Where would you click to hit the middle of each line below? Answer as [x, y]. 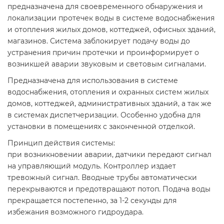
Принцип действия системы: [61, 143]
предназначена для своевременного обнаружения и [105, 7]
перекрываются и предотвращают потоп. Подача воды [109, 189]
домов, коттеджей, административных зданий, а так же [109, 104]
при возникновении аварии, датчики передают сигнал [109, 155]
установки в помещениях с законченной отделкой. [101, 127]
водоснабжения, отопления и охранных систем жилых [108, 92]
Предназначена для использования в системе [93, 81]
